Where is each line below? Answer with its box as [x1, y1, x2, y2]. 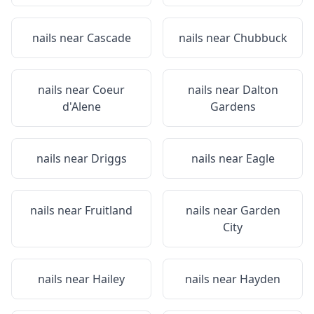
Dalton [242, 82, 278, 97]
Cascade [86, 30, 131, 46]
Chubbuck [233, 30, 287, 46]
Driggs [90, 151, 127, 166]
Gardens [210, 99, 256, 114]
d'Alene [62, 99, 101, 114]
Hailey [93, 271, 125, 287]
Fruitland [85, 203, 132, 218]
